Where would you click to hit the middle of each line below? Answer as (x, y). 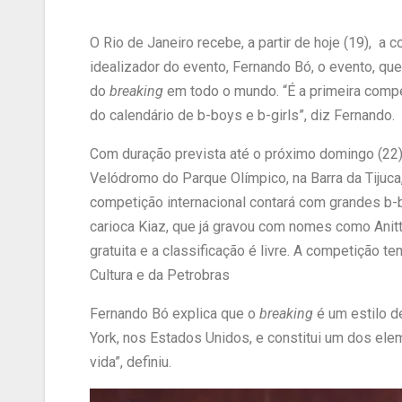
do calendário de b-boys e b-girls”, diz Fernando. (242, 116)
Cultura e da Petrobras (160, 275)
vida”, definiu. (131, 363)
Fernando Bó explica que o (175, 314)
